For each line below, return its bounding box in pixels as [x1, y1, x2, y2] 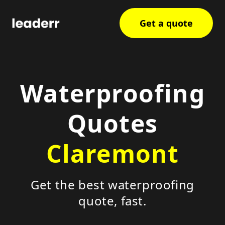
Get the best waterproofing [31, 176, 194, 193]
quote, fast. [78, 192, 147, 209]
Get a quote [140, 17, 193, 29]
